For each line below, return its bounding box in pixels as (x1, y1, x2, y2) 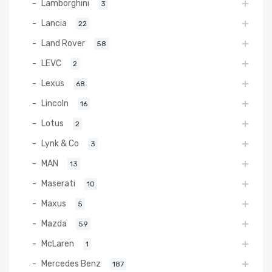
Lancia (41, 18, 67, 29)
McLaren (41, 239, 74, 249)
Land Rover (41, 38, 85, 49)
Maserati (41, 178, 75, 189)
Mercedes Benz (41, 259, 101, 269)
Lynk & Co (41, 138, 79, 149)
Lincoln (41, 98, 69, 109)
